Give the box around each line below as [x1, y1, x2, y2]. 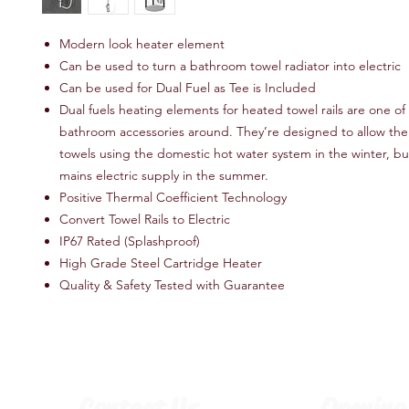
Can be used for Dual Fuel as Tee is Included [59, 79, 316, 96]
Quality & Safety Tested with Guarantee [59, 277, 285, 293]
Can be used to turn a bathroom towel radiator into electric [59, 58, 401, 74]
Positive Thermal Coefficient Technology [59, 189, 287, 205]
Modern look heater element [59, 36, 225, 52]
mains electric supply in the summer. [59, 167, 268, 184]
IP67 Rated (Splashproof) [59, 233, 200, 249]
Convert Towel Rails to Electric [59, 211, 230, 227]
